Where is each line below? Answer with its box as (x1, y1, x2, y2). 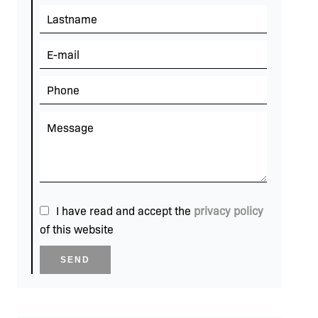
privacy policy (194, 203, 263, 219)
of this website (40, 221, 114, 237)
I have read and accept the (56, 203, 194, 219)
